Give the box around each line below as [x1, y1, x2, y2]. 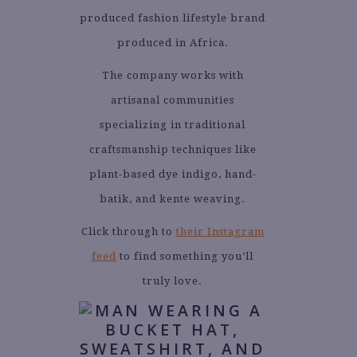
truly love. [143, 274, 202, 287]
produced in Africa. [116, 36, 229, 49]
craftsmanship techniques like [88, 143, 257, 155]
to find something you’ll [116, 249, 253, 262]
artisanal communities [111, 93, 234, 106]
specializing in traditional [100, 118, 245, 131]
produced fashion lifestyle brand [80, 11, 265, 24]
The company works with [101, 69, 244, 81]
